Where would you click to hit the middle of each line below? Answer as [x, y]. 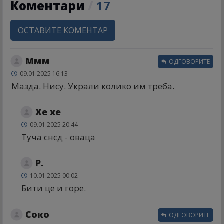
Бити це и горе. [54, 188]
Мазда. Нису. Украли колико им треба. [93, 86]
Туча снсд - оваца [58, 137]
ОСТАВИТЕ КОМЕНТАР [63, 30]
